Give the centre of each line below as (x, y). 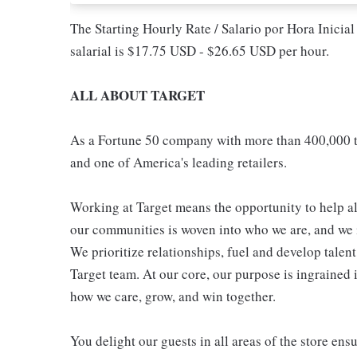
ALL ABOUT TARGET (137, 95)
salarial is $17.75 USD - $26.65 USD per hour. (200, 51)
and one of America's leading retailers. (178, 162)
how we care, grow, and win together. (173, 296)
